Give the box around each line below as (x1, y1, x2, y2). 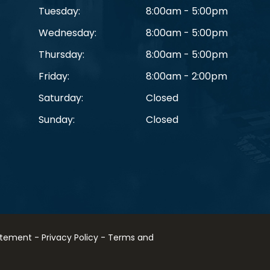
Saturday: (39, 91, 83, 105)
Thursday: (39, 48, 84, 62)
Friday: (39, 69, 69, 84)
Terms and (107, 231, 154, 243)
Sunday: (39, 113, 75, 127)
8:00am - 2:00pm (145, 69, 227, 84)
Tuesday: (39, 4, 80, 19)
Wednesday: (39, 26, 96, 40)
